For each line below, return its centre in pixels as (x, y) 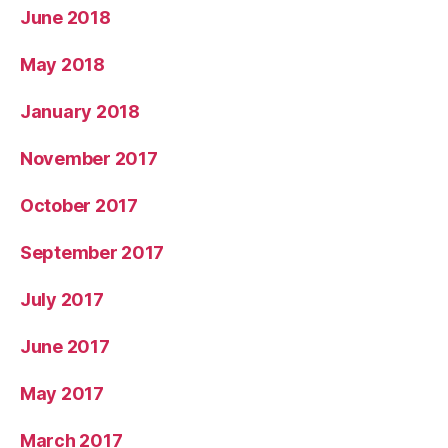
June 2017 (65, 347)
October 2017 (79, 206)
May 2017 (62, 394)
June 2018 (65, 18)
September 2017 (92, 253)
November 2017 (89, 159)
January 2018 (80, 112)
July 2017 (62, 300)
